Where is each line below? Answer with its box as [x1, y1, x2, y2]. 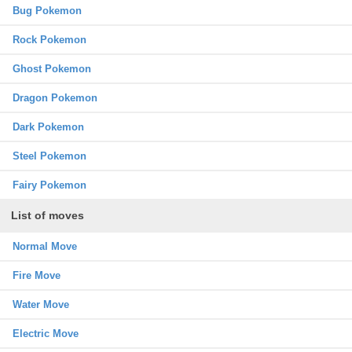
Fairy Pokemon [13, 178, 86, 191]
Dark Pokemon [13, 120, 84, 133]
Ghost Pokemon [13, 62, 91, 75]
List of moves [11, 208, 84, 222]
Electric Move [13, 327, 79, 339]
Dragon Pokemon [13, 91, 97, 104]
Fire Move [13, 269, 60, 281]
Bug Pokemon [13, 4, 82, 16]
